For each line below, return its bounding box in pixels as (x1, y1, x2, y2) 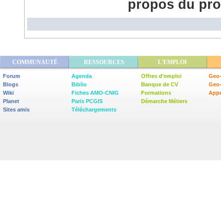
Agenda (72, 73, 92, 79)
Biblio (72, 81, 87, 87)
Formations (141, 90, 171, 96)
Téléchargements (72, 107, 116, 112)
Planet (3, 98, 19, 104)
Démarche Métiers (141, 98, 187, 104)
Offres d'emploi (141, 73, 182, 79)
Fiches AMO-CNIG (72, 90, 119, 96)
